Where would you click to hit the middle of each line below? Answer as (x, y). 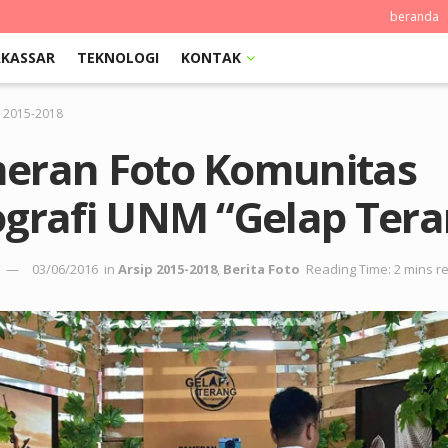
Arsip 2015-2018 (167, 269)
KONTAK (210, 57)
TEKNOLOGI (117, 57)
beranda (414, 16)
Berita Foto (261, 269)
